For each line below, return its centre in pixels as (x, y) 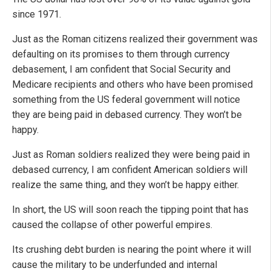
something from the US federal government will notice (126, 100)
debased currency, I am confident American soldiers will (130, 170)
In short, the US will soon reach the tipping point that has (130, 210)
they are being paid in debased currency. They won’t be (127, 115)
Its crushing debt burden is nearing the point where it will (132, 250)
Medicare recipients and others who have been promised (132, 85)
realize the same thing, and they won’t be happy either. (126, 185)
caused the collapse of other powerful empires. (112, 225)
